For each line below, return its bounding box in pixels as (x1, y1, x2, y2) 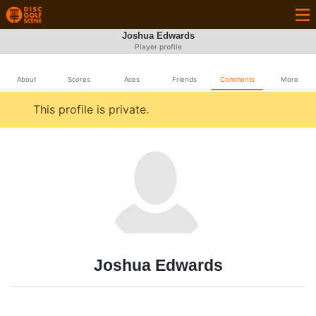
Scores (68, 75, 90, 83)
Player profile (134, 42, 182, 51)
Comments (219, 75, 255, 83)
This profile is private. (33, 102, 149, 116)
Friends (171, 75, 197, 83)
